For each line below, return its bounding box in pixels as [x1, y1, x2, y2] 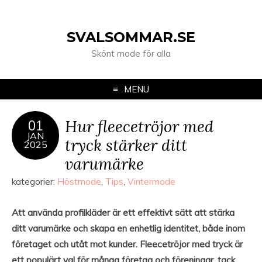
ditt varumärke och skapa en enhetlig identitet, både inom [12, 223, 245, 234]
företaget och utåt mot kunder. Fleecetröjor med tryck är [12, 239, 243, 250]
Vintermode [127, 176, 175, 187]
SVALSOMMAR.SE [67, 29, 195, 46]
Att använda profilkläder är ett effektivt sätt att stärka [12, 207, 235, 218]
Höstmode [57, 176, 101, 187]
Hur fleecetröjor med [65, 116, 213, 136]
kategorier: [12, 176, 57, 187]
